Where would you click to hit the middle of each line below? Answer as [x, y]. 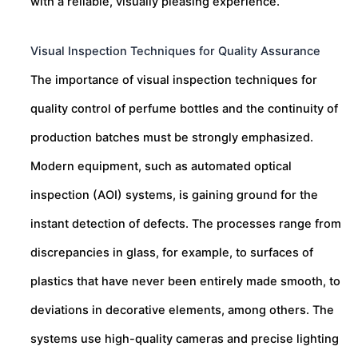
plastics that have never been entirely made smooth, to [185, 281]
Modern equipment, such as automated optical [161, 166]
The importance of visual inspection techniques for [174, 80]
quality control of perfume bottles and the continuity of [184, 108]
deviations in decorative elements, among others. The [182, 310]
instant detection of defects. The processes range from [186, 223]
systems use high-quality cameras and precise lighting [185, 338]
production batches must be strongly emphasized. [172, 137]
